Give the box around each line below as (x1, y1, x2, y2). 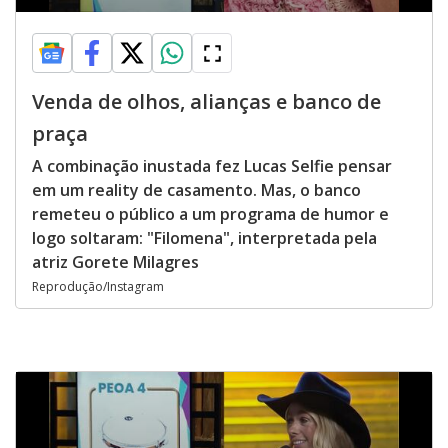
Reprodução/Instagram (32, 278, 164, 295)
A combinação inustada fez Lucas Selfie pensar (32, 155, 392, 177)
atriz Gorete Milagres (32, 251, 199, 273)
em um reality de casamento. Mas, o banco (32, 179, 361, 201)
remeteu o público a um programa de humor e (32, 203, 389, 225)
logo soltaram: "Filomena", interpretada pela (32, 227, 377, 249)
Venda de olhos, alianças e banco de (32, 88, 381, 115)
